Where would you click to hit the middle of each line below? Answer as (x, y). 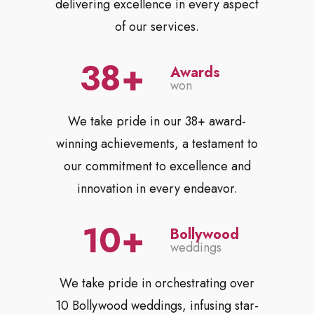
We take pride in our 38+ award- (157, 122)
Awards (195, 73)
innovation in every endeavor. (157, 189)
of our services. (157, 27)
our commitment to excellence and (157, 166)
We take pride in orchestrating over (157, 284)
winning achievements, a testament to (157, 144)
